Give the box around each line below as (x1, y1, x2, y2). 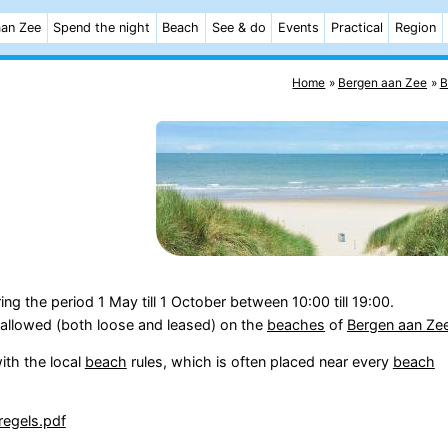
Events (277, 20, 319, 35)
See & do (211, 20, 266, 35)
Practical (330, 20, 383, 35)
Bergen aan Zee (338, 74, 428, 90)
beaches (266, 315, 325, 333)
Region (395, 20, 437, 35)
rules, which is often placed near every (126, 352, 393, 370)
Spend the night (53, 20, 151, 35)
